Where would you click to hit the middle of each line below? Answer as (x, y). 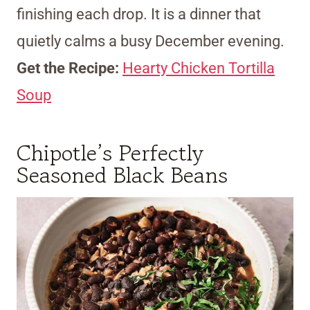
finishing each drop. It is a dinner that (139, 15)
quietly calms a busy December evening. (151, 42)
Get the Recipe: (70, 69)
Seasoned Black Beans (122, 175)
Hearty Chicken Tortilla (199, 69)
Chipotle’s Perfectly (110, 153)
